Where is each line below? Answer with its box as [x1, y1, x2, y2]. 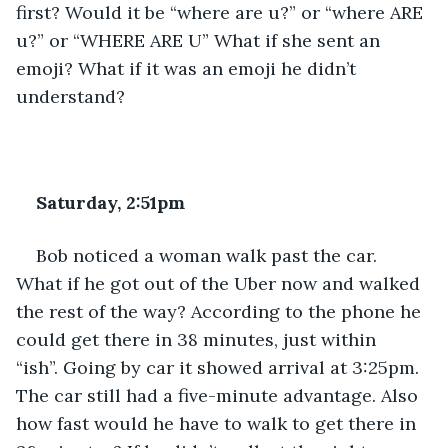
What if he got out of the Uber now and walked [16, 271, 425, 295]
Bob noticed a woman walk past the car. [36, 243, 382, 267]
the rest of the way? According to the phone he [16, 299, 426, 323]
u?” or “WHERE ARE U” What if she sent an [16, 28, 385, 52]
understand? [16, 84, 125, 108]
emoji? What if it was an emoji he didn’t [16, 56, 361, 80]
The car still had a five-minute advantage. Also [16, 383, 423, 407]
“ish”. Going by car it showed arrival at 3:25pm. [16, 355, 424, 379]
